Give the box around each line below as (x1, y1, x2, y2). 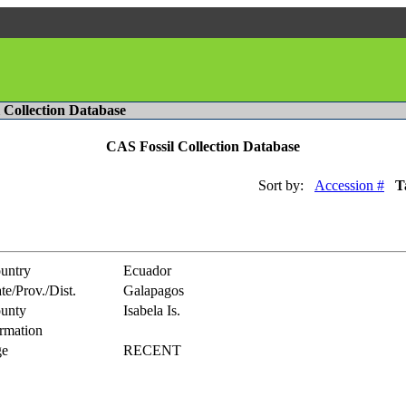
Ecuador (123, 262, 171, 278)
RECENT (123, 342, 181, 358)
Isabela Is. (123, 302, 180, 318)
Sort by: (258, 177, 304, 193)
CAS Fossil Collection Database (106, 139, 300, 155)
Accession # (314, 177, 384, 193)
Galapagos (123, 282, 184, 298)
